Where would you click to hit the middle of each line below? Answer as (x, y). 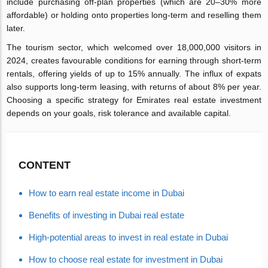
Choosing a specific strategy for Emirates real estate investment (134, 100)
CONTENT (45, 165)
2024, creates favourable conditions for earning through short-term (134, 60)
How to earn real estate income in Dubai (107, 193)
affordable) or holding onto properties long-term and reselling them (134, 15)
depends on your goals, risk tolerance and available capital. (119, 113)
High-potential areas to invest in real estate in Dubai (129, 237)
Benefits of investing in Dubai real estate (107, 215)
